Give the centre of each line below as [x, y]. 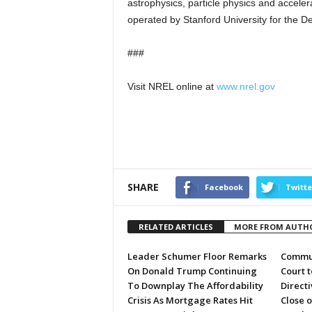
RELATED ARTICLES [175, 227]
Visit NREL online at [172, 86]
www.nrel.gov [245, 86]
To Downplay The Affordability [195, 286]
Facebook [224, 187]
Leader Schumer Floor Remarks [197, 256]
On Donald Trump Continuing [192, 271]
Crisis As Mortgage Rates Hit [190, 300]
